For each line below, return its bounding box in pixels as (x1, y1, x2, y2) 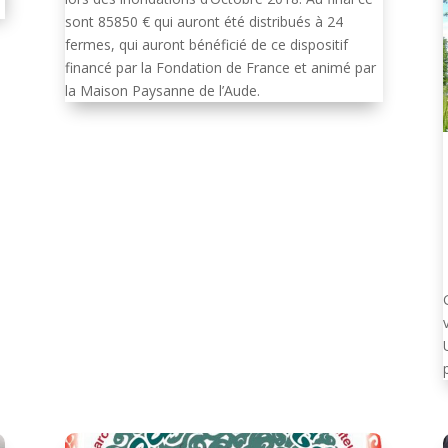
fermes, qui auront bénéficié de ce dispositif (64, 34, 348, 54)
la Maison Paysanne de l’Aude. (64, 80, 260, 100)
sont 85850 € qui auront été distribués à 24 (64, 11, 343, 31)
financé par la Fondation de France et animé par (64, 57, 376, 77)
